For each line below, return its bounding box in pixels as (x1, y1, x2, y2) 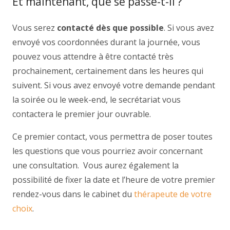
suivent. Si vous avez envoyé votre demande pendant (12, 80, 215, 91)
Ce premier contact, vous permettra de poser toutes (12, 131, 213, 142)
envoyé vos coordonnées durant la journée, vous (12, 36, 200, 48)
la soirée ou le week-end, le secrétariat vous (12, 94, 181, 105)
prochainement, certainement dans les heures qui (12, 65, 203, 76)
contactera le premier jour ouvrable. (12, 108, 151, 120)
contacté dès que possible (57, 22, 164, 33)
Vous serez (12, 22, 57, 33)
